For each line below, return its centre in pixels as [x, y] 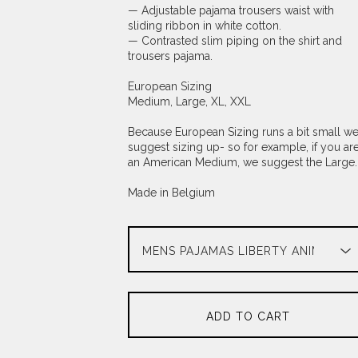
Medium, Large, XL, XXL [189, 101]
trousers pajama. [170, 56]
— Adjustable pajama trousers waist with [231, 10]
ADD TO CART [249, 316]
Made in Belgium [171, 193]
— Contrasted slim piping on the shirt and [235, 41]
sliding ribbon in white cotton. [205, 26]
